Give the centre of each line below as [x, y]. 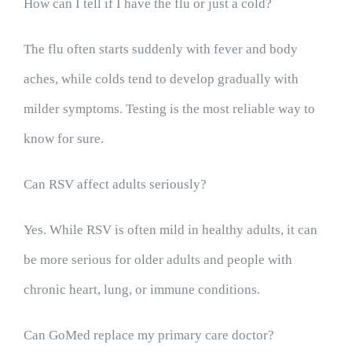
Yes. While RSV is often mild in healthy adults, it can [170, 230]
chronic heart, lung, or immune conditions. [141, 290]
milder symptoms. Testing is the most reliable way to [169, 109]
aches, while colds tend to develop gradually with [161, 79]
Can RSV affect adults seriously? [115, 185]
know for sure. [63, 139]
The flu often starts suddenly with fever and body [160, 49]
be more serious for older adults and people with [158, 260]
